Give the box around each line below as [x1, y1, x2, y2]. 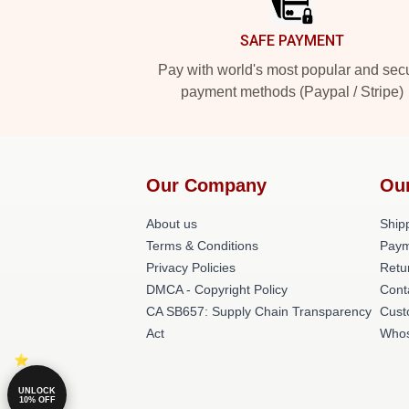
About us [146, 216, 197, 231]
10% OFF [18, 394, 56, 404]
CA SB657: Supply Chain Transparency [146, 304, 372, 319]
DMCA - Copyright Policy [146, 282, 288, 297]
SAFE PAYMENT [240, 32, 344, 49]
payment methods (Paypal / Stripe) [181, 84, 404, 100]
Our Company [146, 175, 267, 195]
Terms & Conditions [146, 238, 258, 253]
